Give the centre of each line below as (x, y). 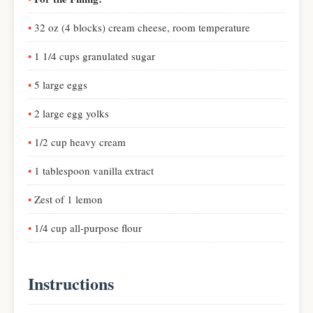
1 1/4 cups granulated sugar (95, 56)
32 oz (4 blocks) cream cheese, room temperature (142, 27)
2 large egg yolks (72, 113)
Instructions (71, 283)
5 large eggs (61, 85)
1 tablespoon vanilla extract (94, 170)
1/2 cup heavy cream (80, 142)
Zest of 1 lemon (68, 199)
